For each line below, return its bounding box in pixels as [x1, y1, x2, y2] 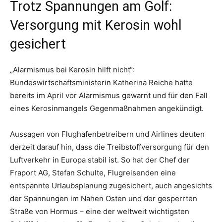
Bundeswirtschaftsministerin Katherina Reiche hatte [10, 78, 193, 88]
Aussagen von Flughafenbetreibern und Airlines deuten [10, 129, 205, 139]
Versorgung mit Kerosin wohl [10, 17, 181, 34]
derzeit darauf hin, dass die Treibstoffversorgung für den [10, 142, 209, 152]
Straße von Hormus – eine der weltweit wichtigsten [10, 207, 189, 217]
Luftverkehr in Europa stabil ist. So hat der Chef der [10, 155, 190, 165]
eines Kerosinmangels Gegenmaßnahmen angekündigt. [10, 104, 204, 113]
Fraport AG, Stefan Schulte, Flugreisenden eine [10, 168, 176, 178]
